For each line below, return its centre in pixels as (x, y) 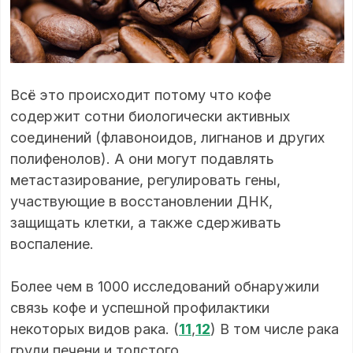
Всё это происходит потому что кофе (141, 95)
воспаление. (54, 244)
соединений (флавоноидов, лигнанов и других (167, 138)
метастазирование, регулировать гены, (145, 180)
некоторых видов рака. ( (95, 329)
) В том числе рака (275, 329)
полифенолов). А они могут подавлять (142, 159)
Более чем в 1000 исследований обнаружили (165, 287)
